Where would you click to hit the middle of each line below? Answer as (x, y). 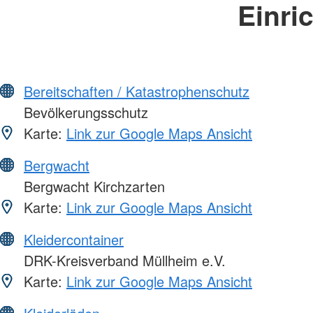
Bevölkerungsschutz (84, 112)
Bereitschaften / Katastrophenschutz (137, 92)
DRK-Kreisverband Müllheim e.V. (123, 261)
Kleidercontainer (74, 240)
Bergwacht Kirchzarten (92, 187)
